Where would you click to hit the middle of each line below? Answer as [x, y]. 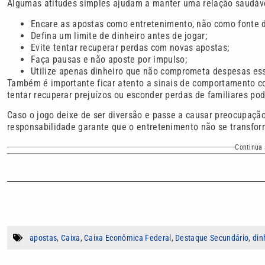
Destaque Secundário [212, 237]
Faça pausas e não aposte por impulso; [109, 59]
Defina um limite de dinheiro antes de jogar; [119, 35]
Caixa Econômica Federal [128, 237]
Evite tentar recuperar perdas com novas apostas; [130, 47]
